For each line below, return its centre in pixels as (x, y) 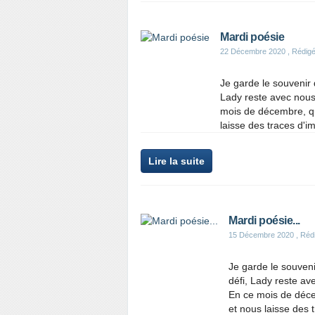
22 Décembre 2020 (253, 51)
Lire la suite (176, 161)
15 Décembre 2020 (261, 235)
